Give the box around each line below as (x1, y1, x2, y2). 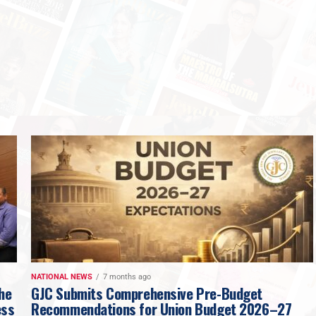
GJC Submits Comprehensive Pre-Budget (31, 282, 263, 305)
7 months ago (103, 272, 151, 282)
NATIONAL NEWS (31, 272, 92, 282)
